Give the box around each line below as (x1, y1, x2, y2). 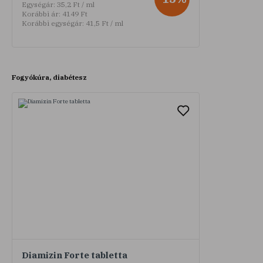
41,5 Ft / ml (84, 18, 123, 28)
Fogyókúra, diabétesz (12, 72, 87, 82)
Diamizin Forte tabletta (22, 249, 127, 261)
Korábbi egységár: (22, 18, 84, 28)
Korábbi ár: (22, 9, 60, 18)
